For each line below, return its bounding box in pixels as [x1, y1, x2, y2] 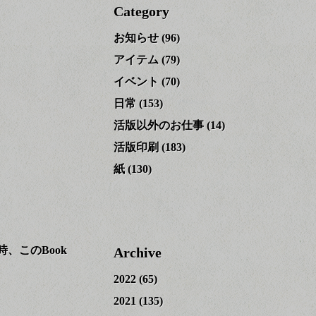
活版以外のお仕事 [114, 119, 205, 131]
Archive [114, 245, 162, 260]
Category [114, 4, 170, 19]
